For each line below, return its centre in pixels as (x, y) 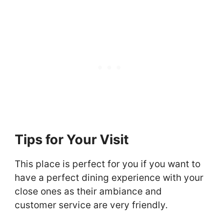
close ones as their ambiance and (88, 192)
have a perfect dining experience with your (109, 178)
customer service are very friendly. (91, 205)
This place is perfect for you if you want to (108, 164)
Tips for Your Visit (72, 140)
